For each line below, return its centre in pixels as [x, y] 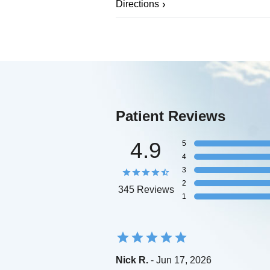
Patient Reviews [171, 116]
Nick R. [132, 260]
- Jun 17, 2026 [180, 260]
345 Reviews [146, 189]
